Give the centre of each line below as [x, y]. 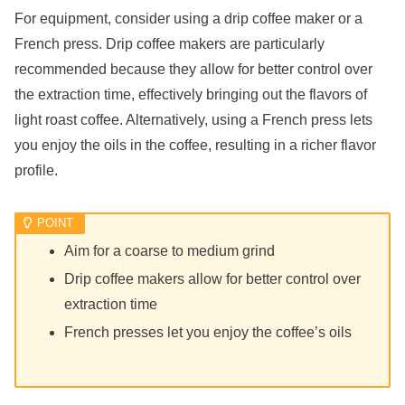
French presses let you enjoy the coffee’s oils [208, 333]
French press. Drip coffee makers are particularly [170, 43]
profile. [36, 170]
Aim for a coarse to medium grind [170, 250]
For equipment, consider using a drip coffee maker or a [188, 18]
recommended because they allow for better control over [193, 69]
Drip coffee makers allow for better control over [213, 279]
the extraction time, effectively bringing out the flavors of [191, 94]
